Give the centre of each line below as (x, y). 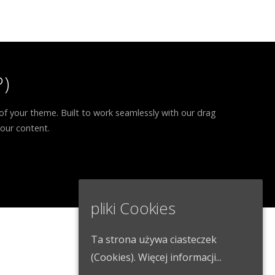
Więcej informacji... (180, 257)
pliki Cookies (133, 208)
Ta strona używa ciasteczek (154, 239)
